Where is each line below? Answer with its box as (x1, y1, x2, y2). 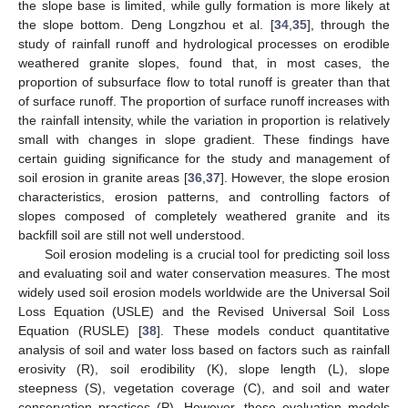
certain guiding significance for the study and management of (18, 150, 390, 166)
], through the (306, 16, 391, 32)
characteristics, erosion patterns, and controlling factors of (18, 189, 390, 204)
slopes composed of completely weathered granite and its (18, 208, 390, 223)
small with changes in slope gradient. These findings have (18, 131, 390, 147)
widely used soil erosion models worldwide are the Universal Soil (18, 284, 390, 300)
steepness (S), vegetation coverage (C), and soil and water (18, 380, 390, 395)
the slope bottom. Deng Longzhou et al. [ (18, 16, 274, 32)
